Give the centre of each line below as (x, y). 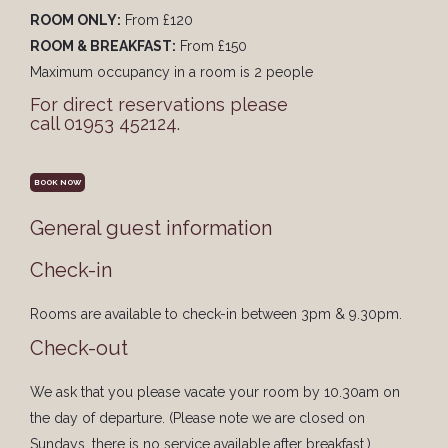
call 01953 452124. (105, 123)
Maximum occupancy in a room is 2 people (171, 72)
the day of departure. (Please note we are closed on (197, 418)
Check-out (79, 348)
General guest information (151, 228)
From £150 (211, 46)
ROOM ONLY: (75, 20)
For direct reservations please (159, 104)
